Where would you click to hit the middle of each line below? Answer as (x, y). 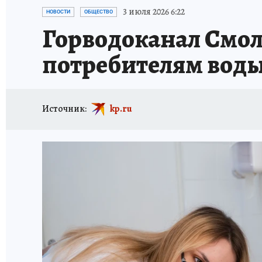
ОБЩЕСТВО (99, 12)
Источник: (64, 108)
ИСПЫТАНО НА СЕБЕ (139, 7)
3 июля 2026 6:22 (154, 12)
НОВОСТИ (58, 12)
